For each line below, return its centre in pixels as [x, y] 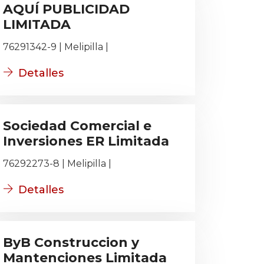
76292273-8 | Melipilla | [57, 164]
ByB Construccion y [71, 242]
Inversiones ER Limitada [86, 141]
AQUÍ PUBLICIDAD [66, 9]
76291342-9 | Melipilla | [56, 47]
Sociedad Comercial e [77, 126]
